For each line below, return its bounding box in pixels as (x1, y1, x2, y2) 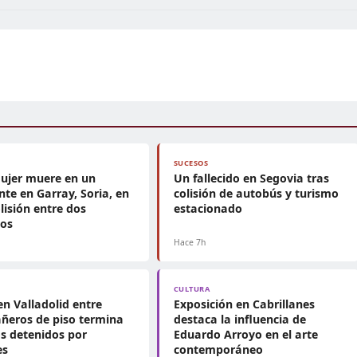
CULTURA (173, 284, 210, 294)
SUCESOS (173, 158, 209, 168)
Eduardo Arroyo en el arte (173, 327, 318, 342)
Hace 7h (173, 237, 206, 248)
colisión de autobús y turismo (173, 186, 339, 201)
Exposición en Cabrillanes (173, 296, 315, 312)
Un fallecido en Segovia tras (173, 171, 329, 186)
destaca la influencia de (173, 312, 306, 327)
